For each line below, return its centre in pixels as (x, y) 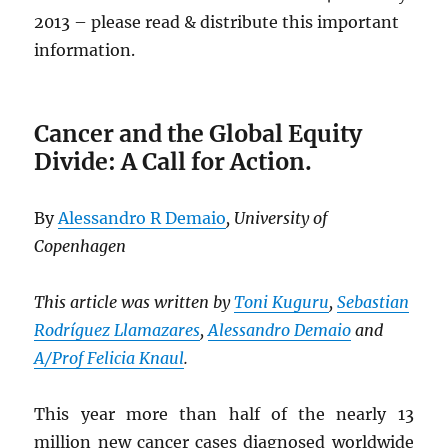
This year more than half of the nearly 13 (224, 414)
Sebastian (373, 302)
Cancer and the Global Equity (198, 134)
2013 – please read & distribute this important (217, 22)
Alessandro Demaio (280, 330)
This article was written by (134, 302)
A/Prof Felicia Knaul (109, 358)
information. (85, 50)
